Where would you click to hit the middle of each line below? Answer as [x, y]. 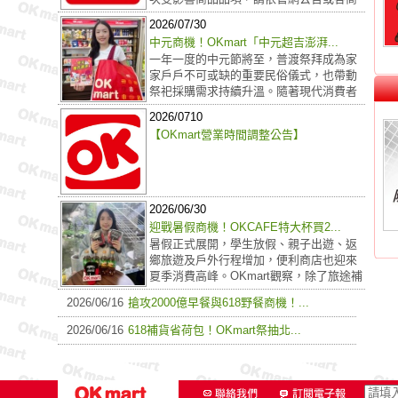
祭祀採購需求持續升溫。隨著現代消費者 [253, 91]
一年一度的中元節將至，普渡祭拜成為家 [253, 59]
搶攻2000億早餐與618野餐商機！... [219, 302]
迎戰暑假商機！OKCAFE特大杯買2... [245, 227]
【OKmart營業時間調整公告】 [227, 135]
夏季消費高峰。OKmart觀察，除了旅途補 [256, 276]
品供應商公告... [189, 15]
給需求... [172, 292]
